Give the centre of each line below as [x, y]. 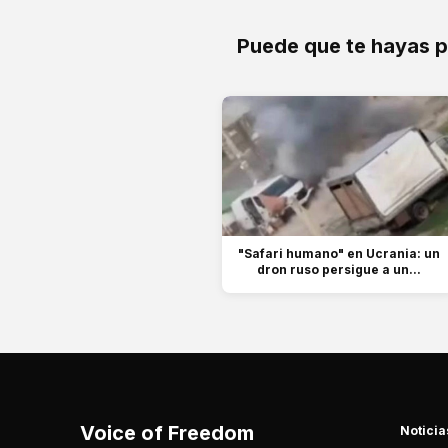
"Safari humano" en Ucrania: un [338, 253]
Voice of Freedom [167, 432]
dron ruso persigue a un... [338, 269]
